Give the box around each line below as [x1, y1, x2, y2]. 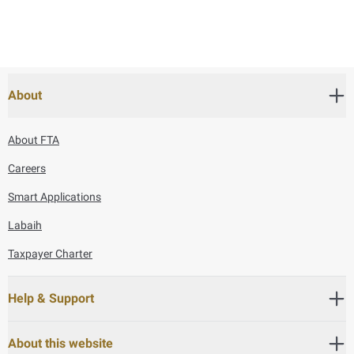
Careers [8, 161, 46, 175]
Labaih [8, 218, 42, 232]
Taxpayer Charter [8, 247, 92, 260]
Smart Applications [8, 190, 101, 203]
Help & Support [8, 290, 94, 306]
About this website [8, 335, 113, 351]
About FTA [8, 133, 59, 146]
